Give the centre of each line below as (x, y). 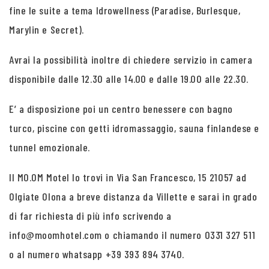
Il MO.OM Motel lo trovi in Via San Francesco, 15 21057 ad (128, 177)
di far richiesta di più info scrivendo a (91, 216)
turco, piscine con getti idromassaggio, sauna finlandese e (134, 128)
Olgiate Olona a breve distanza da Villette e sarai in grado (133, 196)
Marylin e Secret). (47, 29)
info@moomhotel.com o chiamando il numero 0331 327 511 (132, 235)
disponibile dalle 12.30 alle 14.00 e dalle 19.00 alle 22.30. (129, 79)
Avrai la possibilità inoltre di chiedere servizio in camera (131, 59)
